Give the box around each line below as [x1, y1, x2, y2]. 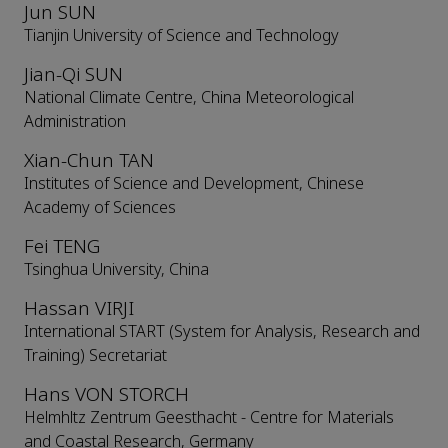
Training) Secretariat [24, 344, 167, 368]
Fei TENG [24, 233, 100, 261]
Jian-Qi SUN [24, 61, 123, 89]
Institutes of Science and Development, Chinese [24, 172, 364, 196]
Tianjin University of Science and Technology [24, 24, 339, 48]
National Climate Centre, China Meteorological [24, 86, 354, 110]
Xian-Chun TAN [24, 147, 154, 175]
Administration [24, 110, 126, 134]
